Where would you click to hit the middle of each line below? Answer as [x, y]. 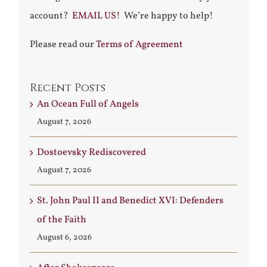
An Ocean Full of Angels [88, 104]
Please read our [63, 44]
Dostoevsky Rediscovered [91, 152]
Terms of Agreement [139, 44]
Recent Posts [68, 88]
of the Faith [62, 220]
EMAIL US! [96, 16]
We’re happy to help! [167, 16]
